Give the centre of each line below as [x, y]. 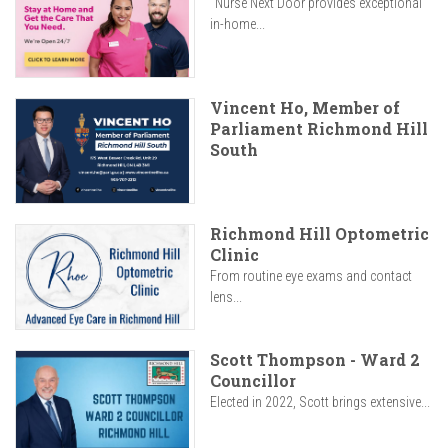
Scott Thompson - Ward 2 [315, 360]
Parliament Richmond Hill [319, 129]
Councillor [253, 381]
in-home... [237, 24]
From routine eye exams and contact [311, 276]
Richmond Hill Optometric [319, 234]
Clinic [234, 255]
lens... [226, 297]
